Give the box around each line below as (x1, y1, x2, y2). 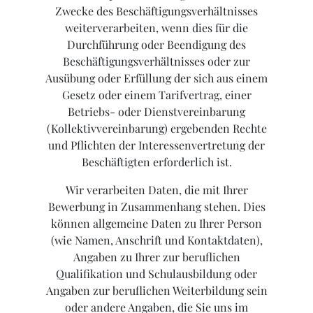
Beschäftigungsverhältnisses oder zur (63, 54, 250, 69)
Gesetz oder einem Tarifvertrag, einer (61, 87, 252, 103)
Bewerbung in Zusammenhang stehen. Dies (48, 199, 265, 214)
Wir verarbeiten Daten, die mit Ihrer (65, 182, 248, 198)
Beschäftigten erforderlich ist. (81, 154, 232, 170)
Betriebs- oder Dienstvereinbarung (68, 104, 245, 119)
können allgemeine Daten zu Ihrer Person (51, 216, 262, 231)
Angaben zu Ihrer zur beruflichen (73, 249, 240, 265)
